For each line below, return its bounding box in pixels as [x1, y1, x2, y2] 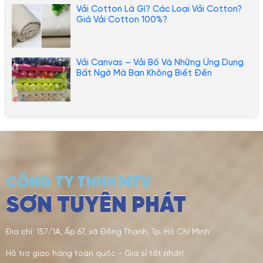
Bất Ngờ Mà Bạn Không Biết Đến [76, 68, 212, 78]
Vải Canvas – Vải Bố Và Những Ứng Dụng [76, 58, 244, 68]
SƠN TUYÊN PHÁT [6, 194, 186, 218]
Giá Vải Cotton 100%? [76, 15, 167, 25]
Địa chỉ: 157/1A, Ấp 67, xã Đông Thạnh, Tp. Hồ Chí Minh [6, 227, 210, 237]
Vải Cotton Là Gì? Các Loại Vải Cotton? [76, 4, 242, 14]
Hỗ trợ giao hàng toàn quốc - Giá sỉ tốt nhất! [6, 249, 184, 258]
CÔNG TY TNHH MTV [6, 174, 151, 191]
